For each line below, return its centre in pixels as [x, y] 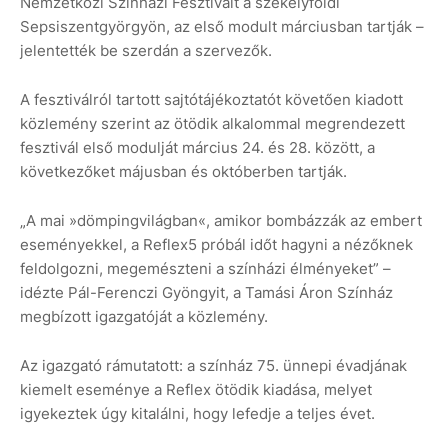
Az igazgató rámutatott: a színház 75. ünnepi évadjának [213, 366]
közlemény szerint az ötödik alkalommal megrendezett [212, 124]
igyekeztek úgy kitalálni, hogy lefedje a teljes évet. [197, 414]
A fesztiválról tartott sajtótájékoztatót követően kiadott [211, 100]
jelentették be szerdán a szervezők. [146, 51]
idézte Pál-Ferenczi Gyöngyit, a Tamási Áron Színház [206, 293]
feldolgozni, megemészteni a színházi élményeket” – [205, 269]
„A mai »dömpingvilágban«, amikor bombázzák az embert [221, 221]
